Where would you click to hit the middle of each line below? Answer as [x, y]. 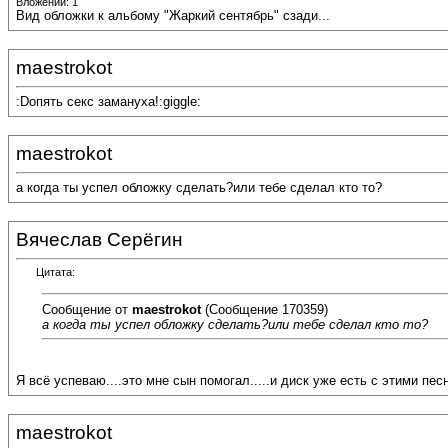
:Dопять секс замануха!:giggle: [108, 102]
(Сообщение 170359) [264, 309]
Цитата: [55, 272]
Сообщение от [87, 309]
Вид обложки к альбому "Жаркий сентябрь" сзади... [173, 16]
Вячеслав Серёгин [99, 239]
